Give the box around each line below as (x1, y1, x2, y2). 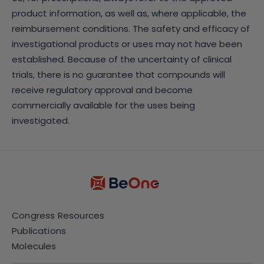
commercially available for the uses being (12, 99, 195, 111)
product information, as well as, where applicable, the (12, 7, 246, 19)
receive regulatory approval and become (12, 84, 193, 96)
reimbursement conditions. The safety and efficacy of (12, 22, 250, 35)
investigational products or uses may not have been (12, 38, 242, 50)
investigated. (12, 114, 70, 127)
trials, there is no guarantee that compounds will (12, 68, 225, 81)
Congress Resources (12, 209, 105, 222)
